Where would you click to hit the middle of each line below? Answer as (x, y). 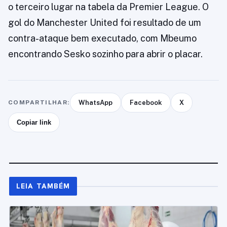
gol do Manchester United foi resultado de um (105, 23)
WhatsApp (95, 103)
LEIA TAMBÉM (43, 186)
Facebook (146, 103)
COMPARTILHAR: (39, 102)
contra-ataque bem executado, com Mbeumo (102, 38)
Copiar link (34, 122)
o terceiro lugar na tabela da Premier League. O (108, 7)
